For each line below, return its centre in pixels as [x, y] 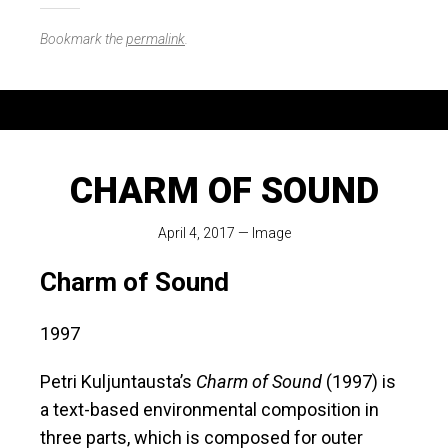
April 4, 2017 [196, 233]
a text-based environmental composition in [209, 410]
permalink [155, 39]
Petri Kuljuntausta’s [118, 382]
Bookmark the [83, 39]
